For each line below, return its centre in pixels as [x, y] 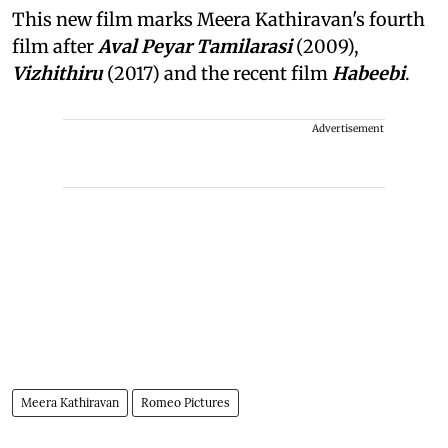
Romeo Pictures [185, 403]
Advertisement [348, 129]
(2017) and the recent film [217, 74]
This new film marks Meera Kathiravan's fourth [218, 20]
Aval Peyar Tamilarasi [195, 47]
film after [55, 47]
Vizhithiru [57, 74]
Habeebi [368, 74]
